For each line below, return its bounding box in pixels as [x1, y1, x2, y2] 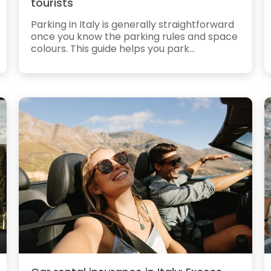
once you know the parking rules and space [30, 29, 238, 44]
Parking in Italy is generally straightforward [30, 17, 234, 31]
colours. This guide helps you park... [30, 41, 195, 56]
